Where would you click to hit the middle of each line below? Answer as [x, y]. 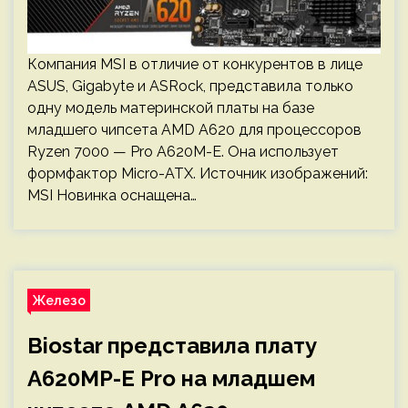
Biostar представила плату [172, 346]
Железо [59, 300]
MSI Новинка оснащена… [112, 195]
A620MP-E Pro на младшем [171, 378]
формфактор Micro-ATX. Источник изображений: [198, 173]
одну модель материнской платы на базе [171, 108]
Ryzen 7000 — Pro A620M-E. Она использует [183, 152]
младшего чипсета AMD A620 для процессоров [194, 130]
